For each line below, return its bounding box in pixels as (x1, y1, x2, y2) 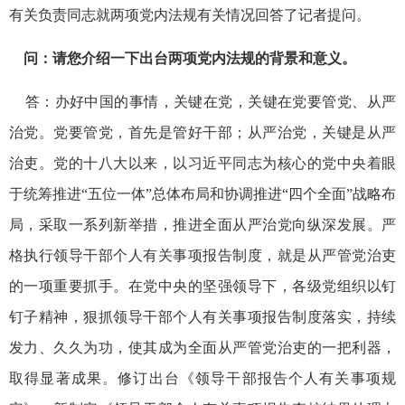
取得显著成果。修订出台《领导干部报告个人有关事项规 (9, 370, 396, 386)
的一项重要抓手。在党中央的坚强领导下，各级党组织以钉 (9, 278, 396, 294)
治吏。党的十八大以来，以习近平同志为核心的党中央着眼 (9, 155, 396, 171)
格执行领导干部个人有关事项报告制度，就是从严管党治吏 (9, 247, 396, 263)
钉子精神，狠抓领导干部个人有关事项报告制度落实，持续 (9, 308, 396, 325)
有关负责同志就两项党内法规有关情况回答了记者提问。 (9, 6, 371, 23)
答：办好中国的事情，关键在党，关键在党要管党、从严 (9, 93, 396, 109)
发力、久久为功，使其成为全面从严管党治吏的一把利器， (9, 339, 396, 355)
